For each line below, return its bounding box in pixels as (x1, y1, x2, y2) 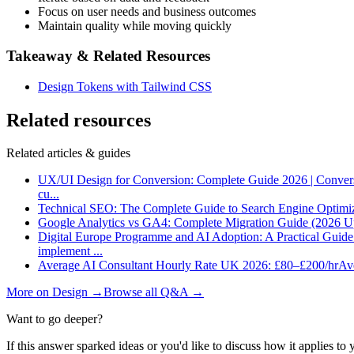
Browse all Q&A (104, 285, 191, 299)
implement (38, 244, 93, 258)
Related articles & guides (6, 146, 130, 160)
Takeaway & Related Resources (6, 47, 210, 65)
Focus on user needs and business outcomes (38, 4, 256, 18)
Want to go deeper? (6, 312, 103, 326)
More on (6, 285, 52, 299)
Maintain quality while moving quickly (38, 18, 232, 32)
